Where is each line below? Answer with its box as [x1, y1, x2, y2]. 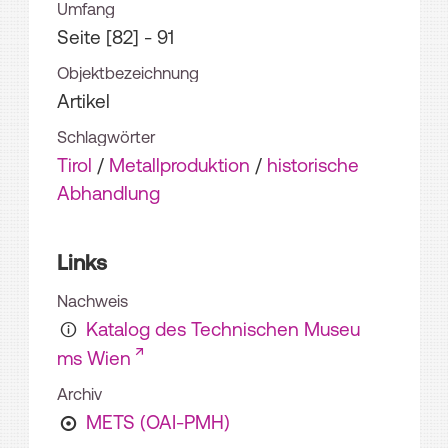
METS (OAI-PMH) [85, 410, 230, 433]
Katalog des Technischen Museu [85, 317, 360, 340]
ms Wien [57, 346, 131, 369]
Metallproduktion [109, 154, 250, 177]
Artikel [57, 90, 110, 113]
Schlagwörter [57, 128, 155, 147]
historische [267, 154, 359, 177]
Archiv [57, 384, 102, 403]
